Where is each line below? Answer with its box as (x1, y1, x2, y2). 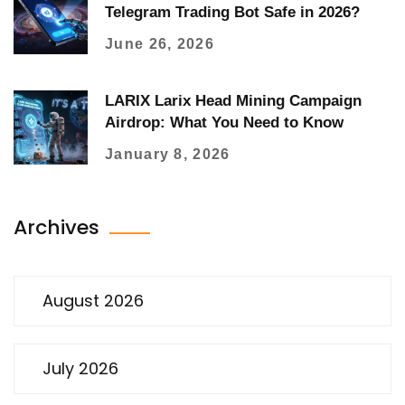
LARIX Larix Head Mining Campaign (105, 91, 362, 109)
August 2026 (42, 289, 144, 313)
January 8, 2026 (105, 146, 231, 162)
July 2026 (42, 356, 118, 380)
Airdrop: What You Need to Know (105, 113, 344, 131)
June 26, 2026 (105, 35, 214, 52)
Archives (14, 213, 105, 242)
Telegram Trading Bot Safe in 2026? (105, 3, 360, 21)
